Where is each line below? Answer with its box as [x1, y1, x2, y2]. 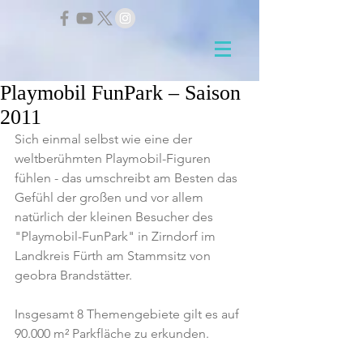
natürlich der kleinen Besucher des [15, 209, 216, 224]
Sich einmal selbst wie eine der [15, 131, 195, 147]
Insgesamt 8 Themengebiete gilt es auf [15, 306, 242, 322]
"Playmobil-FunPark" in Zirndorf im [15, 228, 219, 244]
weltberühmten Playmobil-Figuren [15, 151, 214, 166]
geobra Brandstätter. [15, 267, 132, 283]
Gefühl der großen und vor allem [15, 190, 207, 205]
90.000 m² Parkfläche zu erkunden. [15, 326, 209, 341]
